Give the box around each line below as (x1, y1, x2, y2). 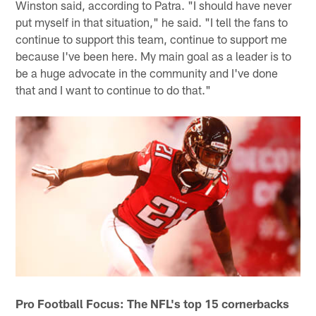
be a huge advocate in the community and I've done (16, 66, 279, 80)
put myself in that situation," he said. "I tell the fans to (16, 15, 288, 30)
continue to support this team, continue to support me (16, 32, 288, 47)
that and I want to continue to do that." (16, 83, 212, 97)
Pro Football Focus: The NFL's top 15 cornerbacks (16, 296, 290, 311)
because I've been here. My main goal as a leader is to (16, 49, 292, 63)
